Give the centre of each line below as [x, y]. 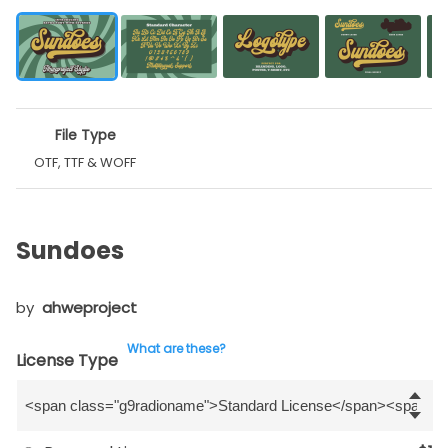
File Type [85, 135]
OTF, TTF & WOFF [85, 163]
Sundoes [70, 251]
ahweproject [89, 308]
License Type [67, 361]
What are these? [176, 349]
